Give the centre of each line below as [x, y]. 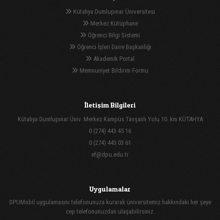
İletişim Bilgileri [110, 105]
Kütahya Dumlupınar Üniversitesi [113, 11]
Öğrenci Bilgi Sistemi [113, 35]
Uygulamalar [110, 189]
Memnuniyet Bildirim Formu [113, 70]
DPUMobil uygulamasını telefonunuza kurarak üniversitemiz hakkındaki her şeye [110, 202]
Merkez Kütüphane [113, 23]
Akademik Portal [113, 58]
